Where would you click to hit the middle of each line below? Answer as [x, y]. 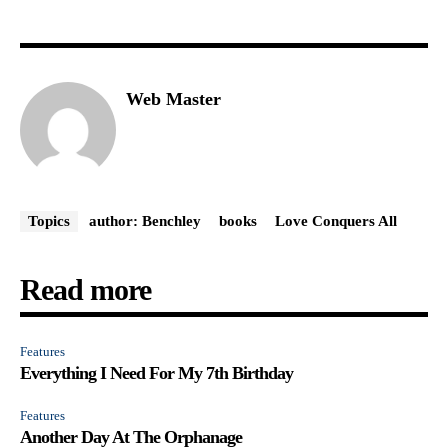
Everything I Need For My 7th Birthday [156, 372]
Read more [85, 289]
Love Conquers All [336, 220]
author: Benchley [145, 220]
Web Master [173, 98]
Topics [49, 220]
